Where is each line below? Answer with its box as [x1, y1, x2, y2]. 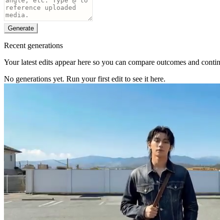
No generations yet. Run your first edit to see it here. [4, 75, 165, 83]
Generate [8, 25, 34, 32]
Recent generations [4, 41, 63, 50]
